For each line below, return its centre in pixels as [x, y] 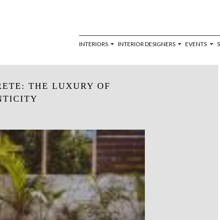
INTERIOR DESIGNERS [147, 44]
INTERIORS [94, 44]
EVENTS [197, 44]
